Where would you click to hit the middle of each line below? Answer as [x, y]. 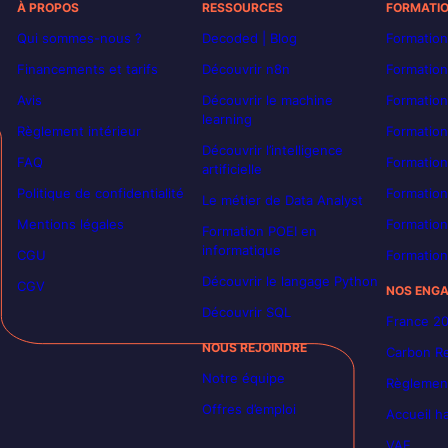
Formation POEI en [259, 231]
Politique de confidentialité [101, 193]
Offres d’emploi [248, 409]
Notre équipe [243, 378]
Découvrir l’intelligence [272, 150]
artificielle [231, 169]
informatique [241, 250]
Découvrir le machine [267, 100]
